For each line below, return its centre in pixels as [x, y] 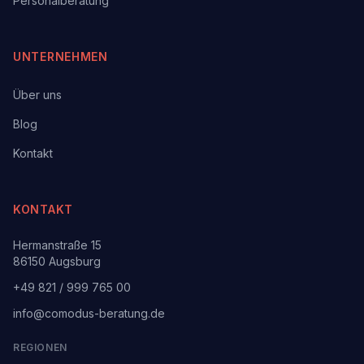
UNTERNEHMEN [61, 56]
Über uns [37, 95]
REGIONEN [40, 347]
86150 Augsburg [57, 261]
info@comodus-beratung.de [89, 313]
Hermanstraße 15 [57, 245]
